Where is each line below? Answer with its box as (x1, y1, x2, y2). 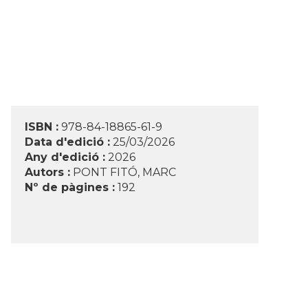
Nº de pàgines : (25, 181, 115, 195)
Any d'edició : (25, 151, 105, 164)
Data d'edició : (25, 135, 110, 149)
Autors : (25, 166, 70, 179)
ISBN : (25, 120, 58, 134)
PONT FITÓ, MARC (73, 166, 176, 179)
